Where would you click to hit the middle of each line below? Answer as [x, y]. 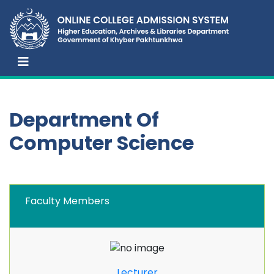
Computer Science [102, 143]
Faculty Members [67, 201]
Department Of [84, 120]
